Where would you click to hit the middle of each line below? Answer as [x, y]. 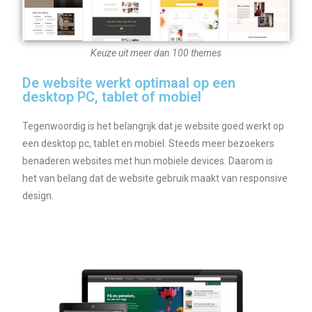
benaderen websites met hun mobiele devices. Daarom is [148, 161]
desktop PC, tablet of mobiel [112, 96]
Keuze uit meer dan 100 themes [156, 53]
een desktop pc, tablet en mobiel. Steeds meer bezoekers [149, 143]
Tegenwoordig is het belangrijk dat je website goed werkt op [154, 126]
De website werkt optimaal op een [129, 83]
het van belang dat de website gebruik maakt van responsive [155, 178]
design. [38, 195]
